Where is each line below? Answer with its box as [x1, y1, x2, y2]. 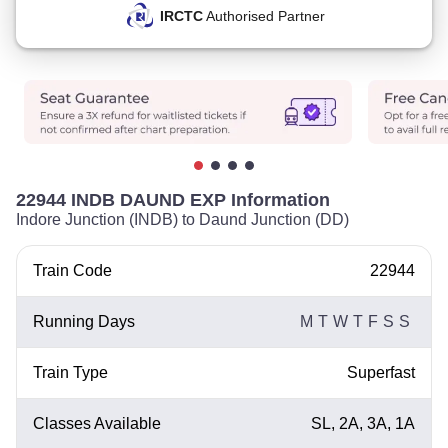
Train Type [33, 364, 108, 381]
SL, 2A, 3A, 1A [311, 415, 415, 432]
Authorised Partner [202, 8, 325, 24]
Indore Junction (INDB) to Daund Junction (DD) [16, 211, 349, 228]
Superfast [347, 364, 415, 381]
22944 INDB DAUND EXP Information [16, 190, 330, 210]
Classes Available [33, 415, 161, 432]
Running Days [33, 313, 135, 330]
